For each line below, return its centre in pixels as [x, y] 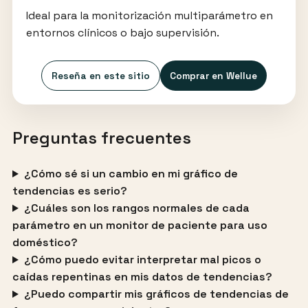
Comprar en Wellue [213, 76]
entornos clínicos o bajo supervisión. [122, 33]
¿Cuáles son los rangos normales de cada [136, 208]
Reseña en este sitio [101, 76]
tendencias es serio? [69, 191]
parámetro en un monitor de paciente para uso [140, 225]
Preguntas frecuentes [101, 138]
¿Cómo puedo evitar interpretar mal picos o [142, 260]
